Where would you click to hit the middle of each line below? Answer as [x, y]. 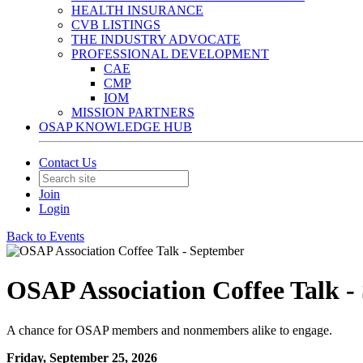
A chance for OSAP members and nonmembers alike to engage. [169, 330]
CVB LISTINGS [116, 25]
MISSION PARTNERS [133, 112]
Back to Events [45, 236]
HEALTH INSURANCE [137, 10]
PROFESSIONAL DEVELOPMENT [170, 54]
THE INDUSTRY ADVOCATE [156, 39]
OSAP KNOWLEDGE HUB [115, 127]
